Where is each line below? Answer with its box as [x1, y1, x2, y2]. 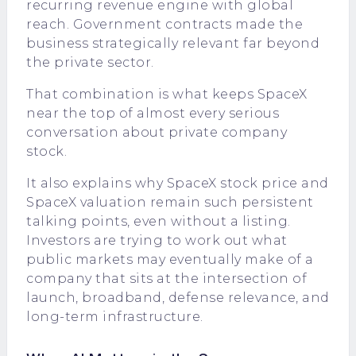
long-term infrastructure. [26, 309, 203, 324]
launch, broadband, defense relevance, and [26, 290, 330, 305]
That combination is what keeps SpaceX [26, 87, 308, 102]
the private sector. [26, 55, 154, 70]
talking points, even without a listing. [26, 214, 291, 229]
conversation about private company [26, 125, 287, 140]
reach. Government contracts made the [26, 17, 303, 32]
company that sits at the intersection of [26, 271, 307, 286]
